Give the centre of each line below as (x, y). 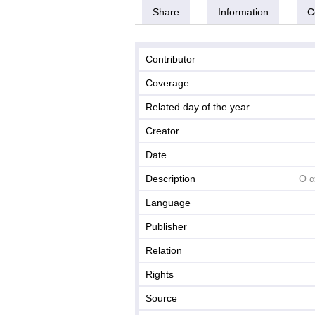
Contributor (171, 59)
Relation (164, 250)
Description (171, 179)
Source (161, 298)
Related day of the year (198, 107)
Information (243, 12)
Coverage (167, 83)
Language (168, 202)
